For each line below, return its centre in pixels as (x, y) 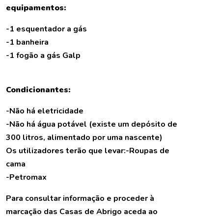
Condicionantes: (38, 90)
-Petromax (26, 178)
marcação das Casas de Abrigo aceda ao (82, 212)
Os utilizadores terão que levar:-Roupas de (88, 151)
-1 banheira (27, 42)
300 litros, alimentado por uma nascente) (84, 138)
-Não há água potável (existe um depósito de (92, 124)
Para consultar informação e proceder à (80, 199)
